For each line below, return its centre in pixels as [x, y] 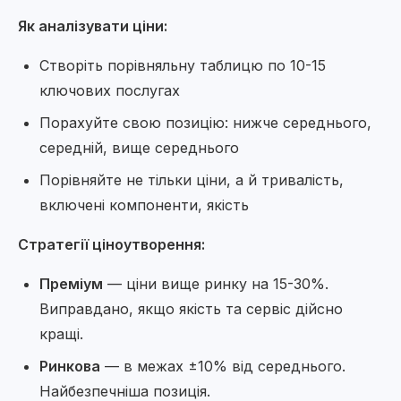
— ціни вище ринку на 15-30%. [216, 284]
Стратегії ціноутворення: [111, 244]
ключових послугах [110, 90]
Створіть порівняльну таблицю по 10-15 [183, 65]
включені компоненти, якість [144, 205]
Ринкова [70, 366]
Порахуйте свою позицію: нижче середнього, [205, 123]
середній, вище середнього [139, 148]
